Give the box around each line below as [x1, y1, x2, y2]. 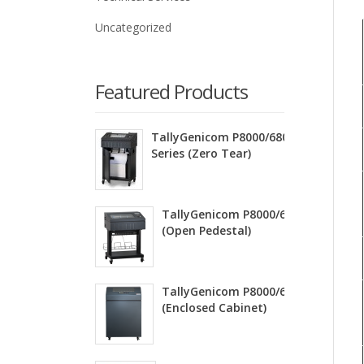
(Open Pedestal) [162, 223, 251, 238]
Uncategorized [95, 19, 171, 35]
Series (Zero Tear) [151, 145, 251, 161]
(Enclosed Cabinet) [162, 300, 266, 315]
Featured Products [95, 78, 248, 105]
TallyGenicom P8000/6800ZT [151, 129, 310, 145]
